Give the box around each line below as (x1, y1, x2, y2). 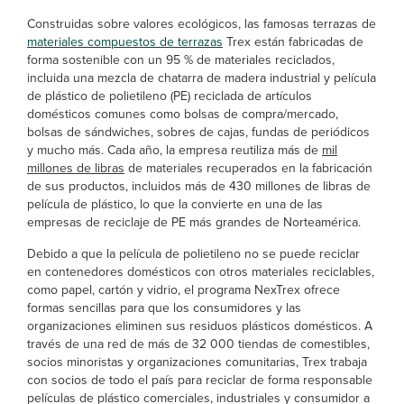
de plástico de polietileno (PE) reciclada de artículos (27, 87, 312, 106)
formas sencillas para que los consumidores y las (27, 298, 301, 317)
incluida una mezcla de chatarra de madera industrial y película (27, 69, 376, 87)
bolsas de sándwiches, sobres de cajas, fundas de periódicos (27, 123, 370, 142)
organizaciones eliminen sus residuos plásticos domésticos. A (27, 317, 372, 335)
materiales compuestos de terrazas (27, 32, 223, 51)
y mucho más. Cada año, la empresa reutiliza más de (27, 141, 322, 160)
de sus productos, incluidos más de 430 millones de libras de (27, 177, 371, 196)
